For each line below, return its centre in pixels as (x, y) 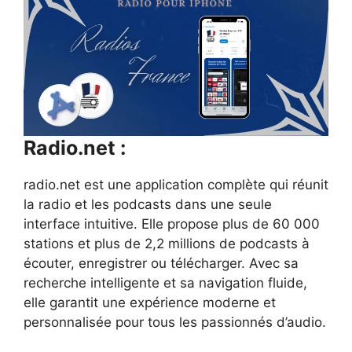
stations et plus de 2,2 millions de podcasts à (167, 243)
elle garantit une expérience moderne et (150, 302)
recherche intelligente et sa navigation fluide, (165, 282)
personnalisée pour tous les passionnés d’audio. (175, 322)
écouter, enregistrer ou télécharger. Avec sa (161, 263)
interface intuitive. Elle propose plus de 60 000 (172, 224)
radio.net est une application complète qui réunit (176, 184)
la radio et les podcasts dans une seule (148, 204)
